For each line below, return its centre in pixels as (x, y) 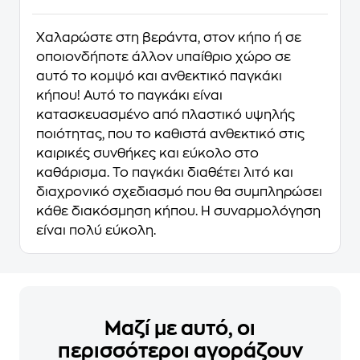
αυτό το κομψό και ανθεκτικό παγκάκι (159, 76)
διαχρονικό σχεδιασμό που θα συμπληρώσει (179, 192)
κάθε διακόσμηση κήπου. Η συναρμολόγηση (178, 211)
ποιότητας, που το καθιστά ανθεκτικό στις (170, 134)
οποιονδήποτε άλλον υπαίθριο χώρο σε (164, 57)
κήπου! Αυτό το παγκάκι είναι (129, 96)
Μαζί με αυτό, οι (180, 329)
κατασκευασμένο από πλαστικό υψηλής (166, 115)
